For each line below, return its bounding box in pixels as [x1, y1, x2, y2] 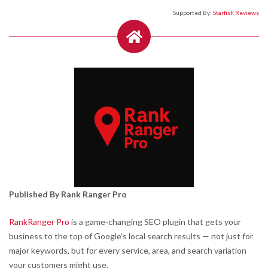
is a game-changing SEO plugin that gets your [69, 216, 241, 227]
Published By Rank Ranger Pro [9, 188, 127, 199]
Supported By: [173, 8, 213, 16]
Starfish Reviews [213, 8, 259, 16]
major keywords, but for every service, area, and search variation [9, 245, 246, 255]
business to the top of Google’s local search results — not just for [9, 230, 253, 241]
